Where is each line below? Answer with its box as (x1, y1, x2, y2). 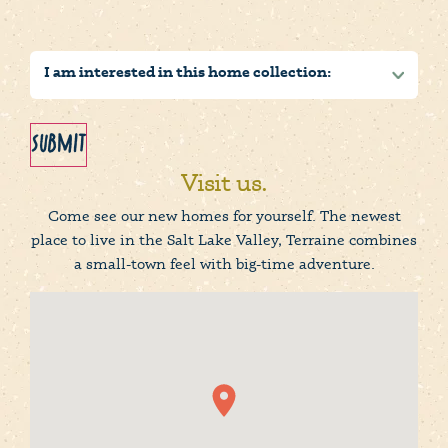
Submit (31, 130, 86, 159)
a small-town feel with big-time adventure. (73, 253, 375, 273)
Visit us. (180, 166, 268, 197)
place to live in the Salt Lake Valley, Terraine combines (31, 229, 417, 249)
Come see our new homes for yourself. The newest (47, 205, 401, 225)
